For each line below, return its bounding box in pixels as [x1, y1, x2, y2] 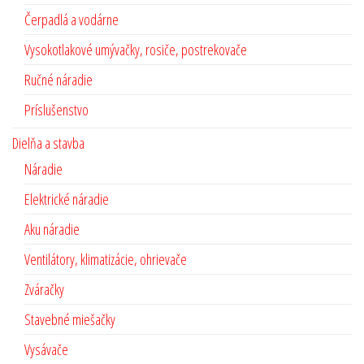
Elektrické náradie [24, 189, 109, 210]
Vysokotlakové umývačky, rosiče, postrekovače [24, 40, 247, 60]
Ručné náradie [24, 70, 93, 90]
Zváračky [24, 279, 64, 300]
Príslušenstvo [24, 100, 89, 120]
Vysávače [24, 340, 68, 360]
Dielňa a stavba [12, 133, 84, 154]
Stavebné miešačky [24, 310, 115, 330]
